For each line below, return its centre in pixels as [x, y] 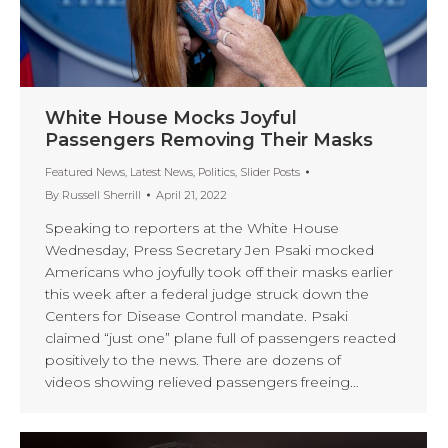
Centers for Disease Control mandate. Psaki [196, 315]
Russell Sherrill [101, 194]
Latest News [161, 171]
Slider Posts [270, 171]
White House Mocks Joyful [171, 117]
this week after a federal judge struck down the [207, 293]
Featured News [85, 171]
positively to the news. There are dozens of [193, 359]
